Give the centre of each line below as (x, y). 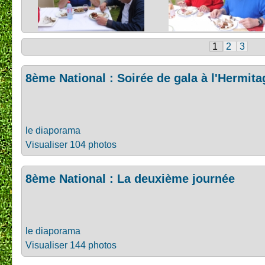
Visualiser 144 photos (71, 245)
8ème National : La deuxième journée (130, 179)
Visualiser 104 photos (71, 145)
